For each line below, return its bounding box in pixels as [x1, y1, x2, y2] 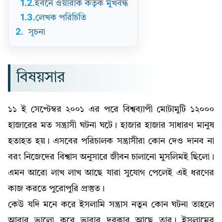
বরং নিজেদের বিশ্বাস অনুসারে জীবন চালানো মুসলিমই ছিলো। [8, 152, 214, 162]
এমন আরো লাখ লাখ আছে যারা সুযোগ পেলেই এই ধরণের [8, 168, 214, 177]
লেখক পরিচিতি [35, 13, 86, 22]
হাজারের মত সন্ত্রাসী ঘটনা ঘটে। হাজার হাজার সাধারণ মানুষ [8, 120, 214, 130]
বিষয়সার [16, 70, 65, 85]
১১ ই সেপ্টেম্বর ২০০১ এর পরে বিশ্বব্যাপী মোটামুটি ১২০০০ [8, 105, 214, 114]
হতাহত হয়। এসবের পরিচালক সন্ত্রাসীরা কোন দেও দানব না [8, 136, 214, 146]
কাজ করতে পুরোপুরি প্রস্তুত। [8, 184, 105, 193]
